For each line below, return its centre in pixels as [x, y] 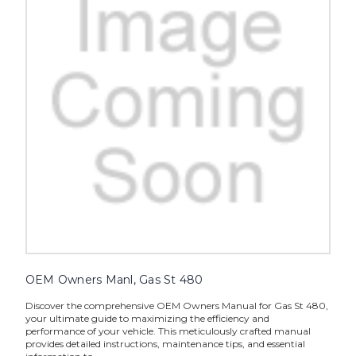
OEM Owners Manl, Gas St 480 [114, 280]
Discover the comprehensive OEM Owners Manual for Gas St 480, [176, 306]
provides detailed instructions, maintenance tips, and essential [165, 344]
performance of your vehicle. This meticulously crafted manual [168, 331]
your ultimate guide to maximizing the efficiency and [147, 319]
